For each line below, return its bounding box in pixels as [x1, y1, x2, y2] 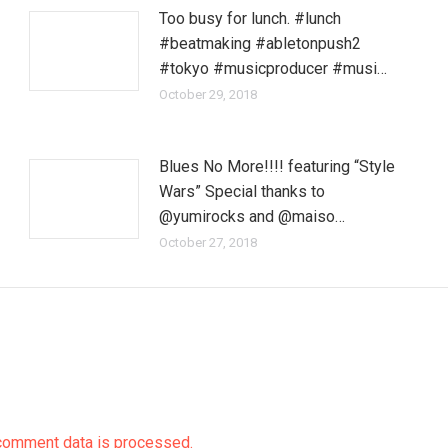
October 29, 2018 [159, 87, 258, 102]
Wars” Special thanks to [159, 182, 326, 201]
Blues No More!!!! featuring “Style [159, 157, 396, 176]
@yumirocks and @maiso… [159, 207, 346, 226]
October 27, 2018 [159, 235, 258, 250]
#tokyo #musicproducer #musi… [159, 59, 388, 78]
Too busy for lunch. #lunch [159, 9, 342, 28]
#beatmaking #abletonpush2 [159, 34, 362, 53]
